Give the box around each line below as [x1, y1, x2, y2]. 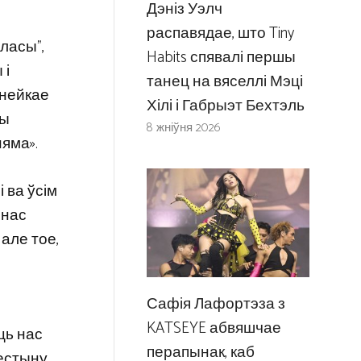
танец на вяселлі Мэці [146, 69, 303, 95]
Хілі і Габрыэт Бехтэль [146, 93, 305, 119]
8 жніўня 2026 [146, 118, 221, 139]
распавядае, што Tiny [146, 21, 294, 47]
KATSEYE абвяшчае [146, 316, 281, 342]
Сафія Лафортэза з [146, 292, 285, 317]
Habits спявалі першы [146, 45, 296, 71]
